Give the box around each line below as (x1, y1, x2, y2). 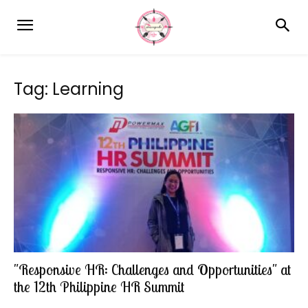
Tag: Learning (14, 78, 124, 101)
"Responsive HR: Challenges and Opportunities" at (14, 260, 291, 278)
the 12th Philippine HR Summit (14, 277, 184, 296)
